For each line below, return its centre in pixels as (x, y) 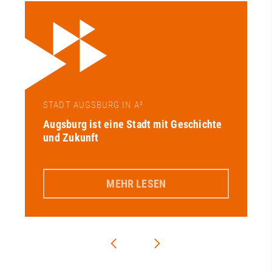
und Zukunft (71, 138)
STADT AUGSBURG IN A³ (93, 105)
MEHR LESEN (136, 183)
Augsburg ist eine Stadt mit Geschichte (133, 124)
